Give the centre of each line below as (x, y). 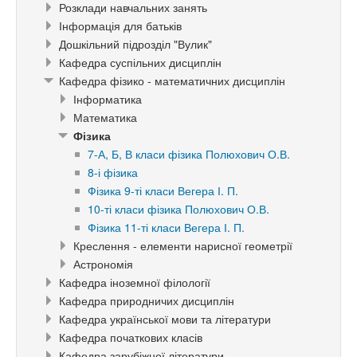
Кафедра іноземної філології (135, 282)
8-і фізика (113, 173)
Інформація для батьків (120, 26)
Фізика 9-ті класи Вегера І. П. (163, 191)
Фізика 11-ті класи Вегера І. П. (166, 228)
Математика (105, 118)
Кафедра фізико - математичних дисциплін (172, 81)
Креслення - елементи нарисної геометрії (183, 246)
